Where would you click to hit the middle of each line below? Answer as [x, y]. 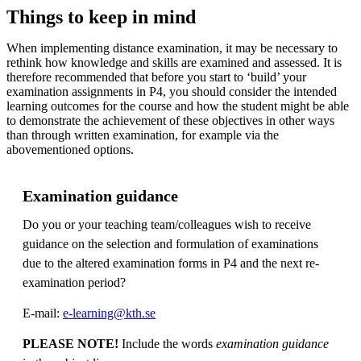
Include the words [169, 343]
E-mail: [43, 313]
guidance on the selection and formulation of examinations [170, 243]
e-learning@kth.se [109, 313]
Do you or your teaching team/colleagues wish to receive [167, 224]
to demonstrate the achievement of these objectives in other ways [170, 120]
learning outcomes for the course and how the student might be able [178, 106]
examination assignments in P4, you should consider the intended [172, 91]
